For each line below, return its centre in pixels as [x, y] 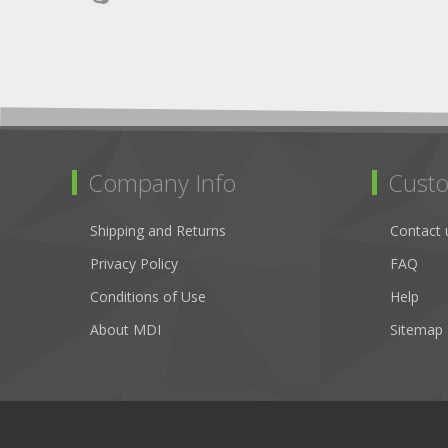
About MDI [125, 330]
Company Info [162, 183]
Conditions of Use [148, 297]
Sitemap [416, 330]
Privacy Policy [134, 264]
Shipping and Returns [158, 231]
